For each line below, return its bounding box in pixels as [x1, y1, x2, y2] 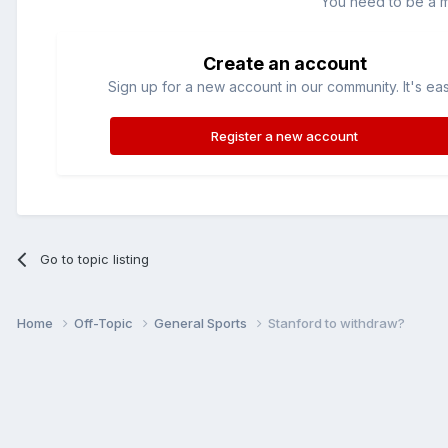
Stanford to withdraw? [268, 314, 405, 331]
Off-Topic [74, 314, 136, 331]
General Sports [154, 314, 250, 331]
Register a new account [211, 127, 359, 144]
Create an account [202, 52, 367, 74]
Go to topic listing [40, 250, 150, 267]
